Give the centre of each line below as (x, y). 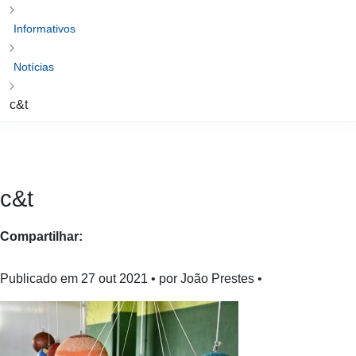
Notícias (35, 86)
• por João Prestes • (211, 298)
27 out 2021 (118, 298)
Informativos (47, 48)
